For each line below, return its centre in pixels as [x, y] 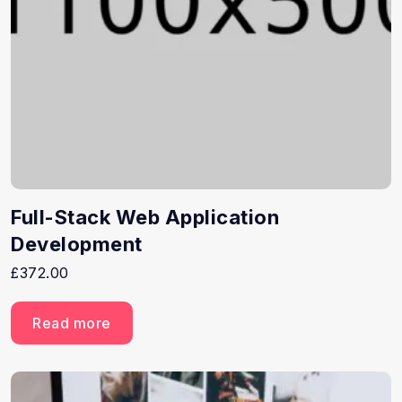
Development [77, 244]
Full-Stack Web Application [145, 217]
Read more [72, 323]
